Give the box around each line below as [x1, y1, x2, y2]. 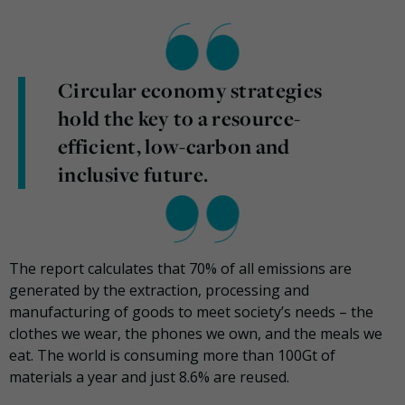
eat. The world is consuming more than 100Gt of [9, 344, 335, 365]
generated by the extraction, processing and [9, 279, 309, 300]
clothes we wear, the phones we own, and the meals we [9, 323, 382, 344]
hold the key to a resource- [58, 104, 301, 132]
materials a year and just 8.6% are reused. [9, 366, 289, 387]
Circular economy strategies [58, 76, 323, 104]
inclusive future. [58, 160, 209, 188]
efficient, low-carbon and [58, 132, 290, 160]
